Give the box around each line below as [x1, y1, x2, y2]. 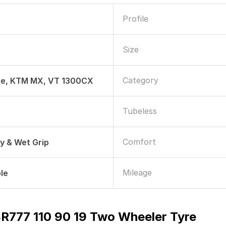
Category [123, 75, 158, 85]
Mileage [123, 167, 152, 178]
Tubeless [123, 106, 157, 116]
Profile [123, 14, 148, 24]
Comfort [123, 137, 156, 147]
